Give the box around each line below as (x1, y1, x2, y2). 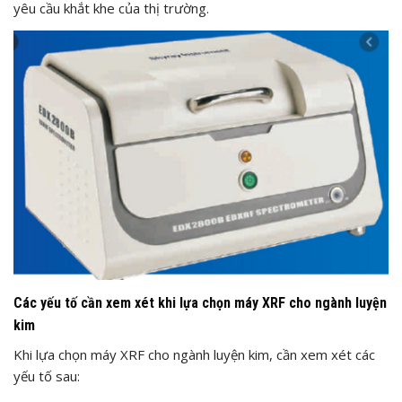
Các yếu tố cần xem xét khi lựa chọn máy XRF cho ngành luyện (13, 293, 387, 311)
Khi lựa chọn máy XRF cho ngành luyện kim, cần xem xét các (13, 345, 375, 363)
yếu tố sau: (13, 366, 80, 385)
